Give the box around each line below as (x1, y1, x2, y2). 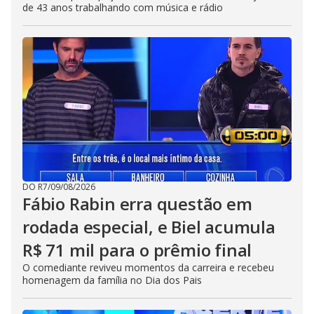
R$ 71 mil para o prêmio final (22, 238, 252, 261)
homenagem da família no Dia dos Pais (22, 273, 202, 287)
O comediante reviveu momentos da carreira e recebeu (22, 261, 274, 274)
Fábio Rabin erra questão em (22, 192, 252, 215)
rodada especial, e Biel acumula (22, 215, 275, 238)
